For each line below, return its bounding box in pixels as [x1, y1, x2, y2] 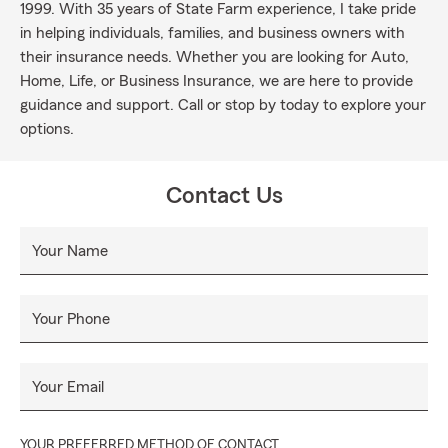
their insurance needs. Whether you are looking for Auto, [20, 49, 409, 65]
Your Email [32, 379, 104, 395]
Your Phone [32, 311, 110, 327]
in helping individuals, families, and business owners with [20, 25, 405, 41]
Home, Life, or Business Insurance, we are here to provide [20, 73, 413, 89]
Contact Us [165, 184, 283, 208]
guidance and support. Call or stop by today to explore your [20, 97, 426, 113]
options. [20, 121, 74, 137]
